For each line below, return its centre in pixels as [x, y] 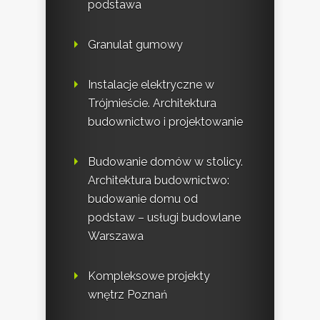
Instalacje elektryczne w [151, 85]
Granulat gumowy [135, 45]
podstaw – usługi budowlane [164, 218]
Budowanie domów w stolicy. [165, 162]
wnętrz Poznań [127, 295]
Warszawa [116, 236]
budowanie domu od [143, 199]
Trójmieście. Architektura [152, 104]
